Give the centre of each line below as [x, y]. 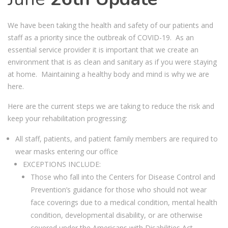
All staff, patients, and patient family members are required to [117, 138]
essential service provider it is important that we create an [103, 49]
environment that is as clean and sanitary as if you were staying [112, 62]
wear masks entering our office [67, 151]
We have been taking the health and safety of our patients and [110, 25]
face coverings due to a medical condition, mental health [124, 202]
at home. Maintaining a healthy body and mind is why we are [108, 74]
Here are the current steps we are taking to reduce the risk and [111, 106]
